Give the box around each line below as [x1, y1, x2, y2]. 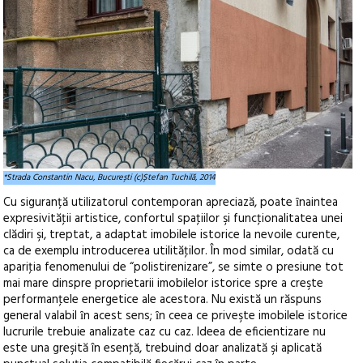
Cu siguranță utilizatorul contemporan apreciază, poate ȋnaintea [3, 192, 339, 212]
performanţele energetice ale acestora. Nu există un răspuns [3, 289, 322, 310]
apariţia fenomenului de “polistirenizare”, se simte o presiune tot [3, 257, 344, 277]
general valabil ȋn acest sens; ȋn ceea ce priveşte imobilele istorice [3, 305, 348, 326]
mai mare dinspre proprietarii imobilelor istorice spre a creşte [3, 273, 324, 293]
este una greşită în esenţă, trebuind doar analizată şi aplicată [3, 338, 322, 358]
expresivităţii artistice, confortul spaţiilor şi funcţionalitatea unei [3, 208, 344, 228]
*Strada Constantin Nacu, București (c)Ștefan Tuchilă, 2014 [3, 170, 216, 185]
